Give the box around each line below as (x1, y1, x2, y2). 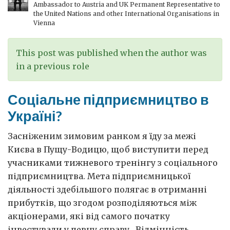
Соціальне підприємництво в (8, 91, 209, 108)
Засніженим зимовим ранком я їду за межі (8, 131, 196, 141)
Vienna (33, 19, 55, 27)
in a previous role (16, 61, 89, 71)
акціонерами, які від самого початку (8, 211, 170, 221)
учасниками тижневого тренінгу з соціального (8, 158, 218, 168)
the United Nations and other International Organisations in (33, 10, 219, 17)
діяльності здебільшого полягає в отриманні (8, 184, 207, 195)
